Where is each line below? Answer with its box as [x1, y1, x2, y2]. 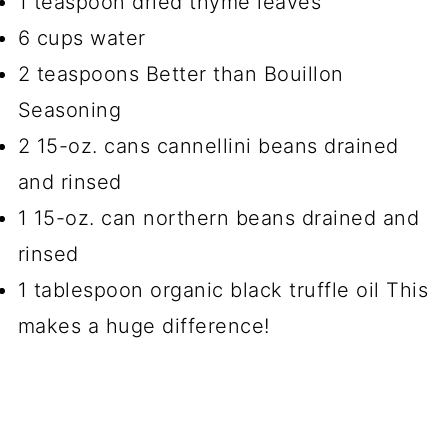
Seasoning [17, 97, 122, 122]
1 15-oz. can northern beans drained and [17, 205, 420, 230]
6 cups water [17, 25, 146, 50]
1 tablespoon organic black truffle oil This [17, 277, 429, 302]
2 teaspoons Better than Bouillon [17, 61, 344, 86]
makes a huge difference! [17, 313, 270, 338]
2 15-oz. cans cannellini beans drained [17, 133, 399, 158]
